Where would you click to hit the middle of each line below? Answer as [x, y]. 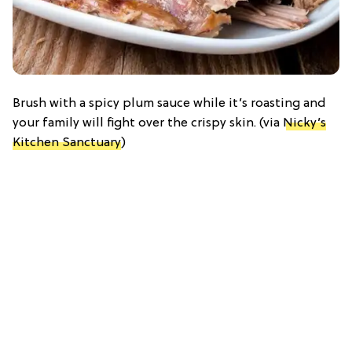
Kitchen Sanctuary [67, 143]
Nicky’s [304, 123]
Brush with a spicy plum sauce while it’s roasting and [169, 103]
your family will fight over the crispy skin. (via [148, 123]
